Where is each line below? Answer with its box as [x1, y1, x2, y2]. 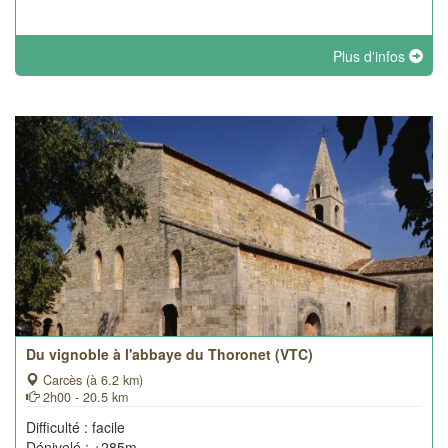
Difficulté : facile [26, 417, 125, 437]
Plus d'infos [333, 46, 409, 66]
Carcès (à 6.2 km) [39, 371, 143, 389]
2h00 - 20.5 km [39, 388, 128, 406]
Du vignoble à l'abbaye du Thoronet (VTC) [26, 344, 313, 364]
